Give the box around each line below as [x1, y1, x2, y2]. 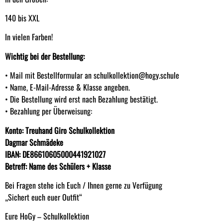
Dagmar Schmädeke [5, 136, 63, 148]
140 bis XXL [5, 12, 39, 24]
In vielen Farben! [5, 31, 53, 43]
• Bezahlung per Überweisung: [5, 105, 92, 117]
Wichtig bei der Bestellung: [5, 50, 85, 62]
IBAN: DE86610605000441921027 [5, 148, 106, 160]
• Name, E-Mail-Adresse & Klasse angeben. [5, 81, 130, 94]
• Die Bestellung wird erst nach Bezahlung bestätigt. [5, 93, 158, 106]
